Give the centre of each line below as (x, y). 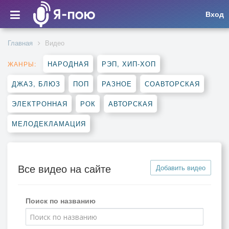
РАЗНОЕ (117, 84)
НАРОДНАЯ (68, 64)
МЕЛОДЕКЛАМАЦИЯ (49, 123)
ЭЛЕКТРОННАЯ (40, 104)
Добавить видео (181, 167)
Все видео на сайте (64, 168)
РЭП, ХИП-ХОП (129, 64)
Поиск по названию (61, 200)
